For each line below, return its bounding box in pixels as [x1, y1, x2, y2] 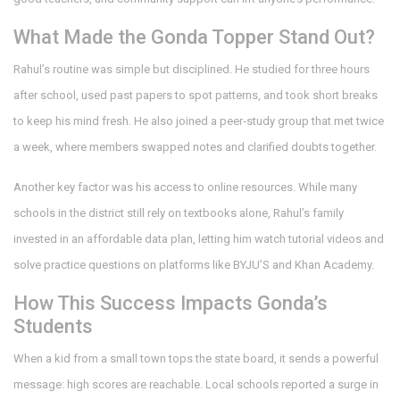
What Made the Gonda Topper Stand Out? [13, 26, 375, 48]
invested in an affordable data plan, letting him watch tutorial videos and [13, 232, 384, 246]
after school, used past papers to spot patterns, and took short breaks [13, 88, 378, 102]
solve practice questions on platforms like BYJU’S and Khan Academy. [13, 258, 374, 271]
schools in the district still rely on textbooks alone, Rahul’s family [13, 206, 344, 220]
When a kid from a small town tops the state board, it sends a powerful [13, 352, 379, 365]
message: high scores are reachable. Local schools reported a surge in [13, 378, 379, 391]
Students [13, 315, 93, 337]
